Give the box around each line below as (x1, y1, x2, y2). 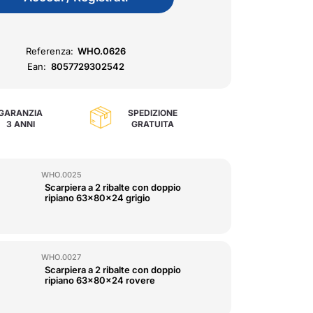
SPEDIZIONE (127, 108, 177, 119)
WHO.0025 (41, 170, 82, 180)
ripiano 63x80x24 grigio (45, 192, 151, 203)
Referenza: (25, 45, 73, 57)
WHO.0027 (41, 252, 82, 263)
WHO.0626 (78, 45, 126, 57)
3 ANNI (6, 119, 35, 130)
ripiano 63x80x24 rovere (45, 275, 156, 286)
